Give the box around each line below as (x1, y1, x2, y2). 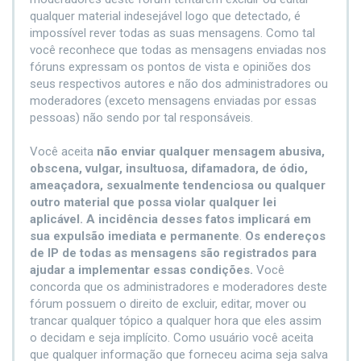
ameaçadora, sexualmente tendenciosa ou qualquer (30, 178, 326, 193)
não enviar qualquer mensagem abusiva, (97, 144, 325, 159)
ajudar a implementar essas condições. (30, 263, 253, 277)
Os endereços (245, 229, 326, 243)
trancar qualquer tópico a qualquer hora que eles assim (30, 313, 322, 328)
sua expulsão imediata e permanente (30, 229, 239, 243)
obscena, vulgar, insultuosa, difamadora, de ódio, (30, 161, 308, 176)
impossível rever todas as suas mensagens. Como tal (30, 26, 315, 40)
